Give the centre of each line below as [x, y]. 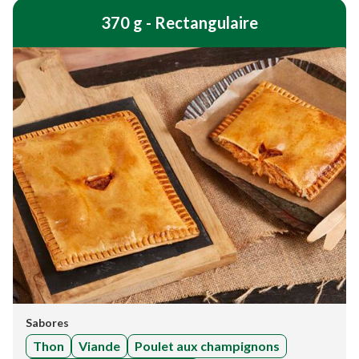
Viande [99, 346]
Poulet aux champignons [207, 346]
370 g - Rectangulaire [179, 22]
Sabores [47, 323]
